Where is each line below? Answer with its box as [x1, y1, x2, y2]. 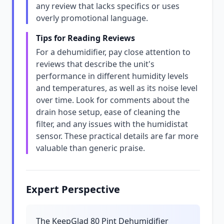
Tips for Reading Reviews [36, 32, 135, 43]
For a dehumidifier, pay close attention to [36, 46, 190, 57]
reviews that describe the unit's [36, 58, 154, 69]
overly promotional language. [36, 12, 148, 23]
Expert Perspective [26, 182, 120, 196]
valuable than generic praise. [36, 142, 145, 153]
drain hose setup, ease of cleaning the [36, 106, 180, 117]
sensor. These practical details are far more [36, 130, 198, 141]
